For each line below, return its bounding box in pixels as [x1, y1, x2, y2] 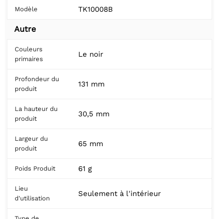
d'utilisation [15, 194, 50, 202]
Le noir [78, 49, 103, 59]
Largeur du [15, 134, 48, 142]
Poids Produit [15, 164, 55, 172]
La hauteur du [15, 105, 58, 112]
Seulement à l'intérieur [78, 189, 161, 198]
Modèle [15, 5, 38, 13]
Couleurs [15, 45, 43, 53]
